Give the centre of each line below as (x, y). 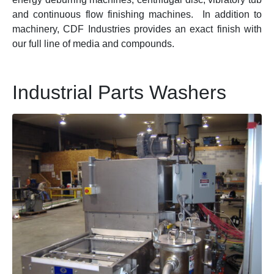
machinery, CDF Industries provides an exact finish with (137, 29)
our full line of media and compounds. (93, 44)
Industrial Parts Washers (119, 92)
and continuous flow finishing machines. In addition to (137, 14)
